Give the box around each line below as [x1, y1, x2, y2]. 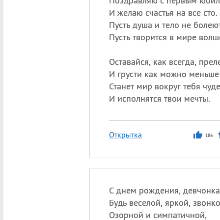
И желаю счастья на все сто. [109, 7, 218, 18]
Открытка [109, 130, 142, 139]
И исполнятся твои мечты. [109, 93, 210, 104]
